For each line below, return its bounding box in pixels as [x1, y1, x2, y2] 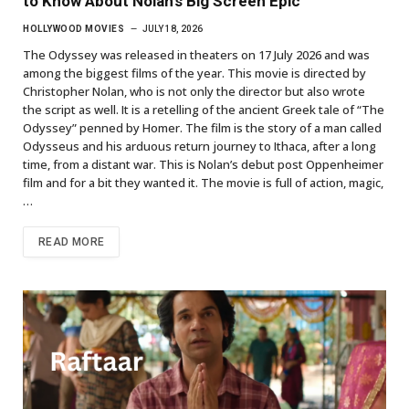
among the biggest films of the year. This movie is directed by [23, 64, 366, 81]
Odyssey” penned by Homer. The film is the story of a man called [23, 119, 382, 136]
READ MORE [38, 235, 105, 248]
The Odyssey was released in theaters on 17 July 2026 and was [23, 46, 370, 63]
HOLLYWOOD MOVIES [23, 23, 124, 34]
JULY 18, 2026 [142, 23, 203, 34]
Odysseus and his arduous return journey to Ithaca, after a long [23, 137, 376, 154]
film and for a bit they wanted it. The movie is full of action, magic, [23, 173, 383, 191]
